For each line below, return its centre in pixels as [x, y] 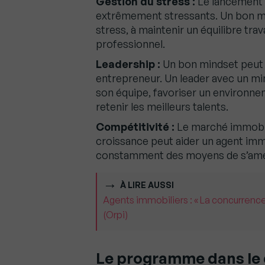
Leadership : [128, 64]
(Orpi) [115, 215]
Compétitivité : [135, 127]
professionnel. [130, 44]
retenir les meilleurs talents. [162, 107]
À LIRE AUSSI [147, 185]
